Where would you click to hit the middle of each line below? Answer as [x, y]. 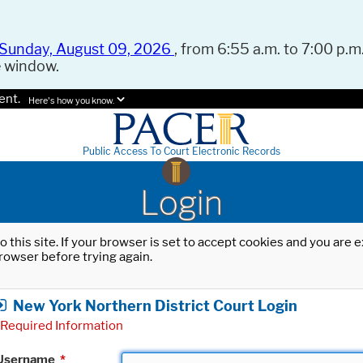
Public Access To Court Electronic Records [181, 152]
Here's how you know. [71, 101]
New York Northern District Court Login [155, 305]
